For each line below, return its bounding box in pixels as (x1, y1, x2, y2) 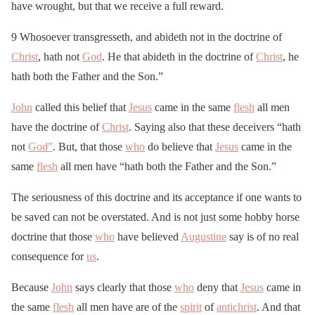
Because (11, 281, 51, 294)
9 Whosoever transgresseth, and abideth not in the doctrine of (11, 31, 282, 44)
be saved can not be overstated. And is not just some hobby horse (11, 211, 300, 224)
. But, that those (53, 141, 125, 153)
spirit (180, 301, 202, 314)
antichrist (217, 301, 257, 314)
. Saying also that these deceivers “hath (129, 121, 301, 134)
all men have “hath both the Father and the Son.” (58, 160, 276, 173)
